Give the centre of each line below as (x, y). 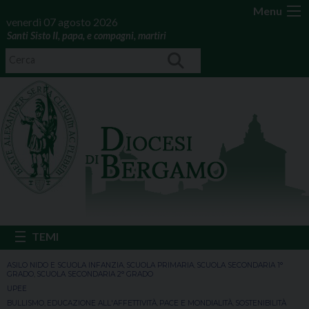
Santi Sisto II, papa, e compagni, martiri (86, 36)
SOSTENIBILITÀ (261, 303)
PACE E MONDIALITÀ (196, 303)
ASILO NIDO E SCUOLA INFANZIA (65, 265)
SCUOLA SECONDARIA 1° (240, 265)
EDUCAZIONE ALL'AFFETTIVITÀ (102, 303)
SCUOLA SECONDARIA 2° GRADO (95, 274)
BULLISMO (26, 303)
